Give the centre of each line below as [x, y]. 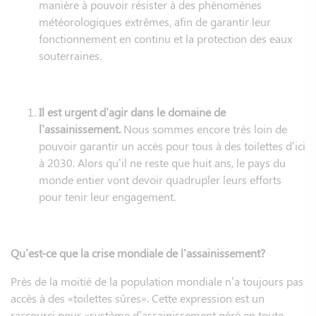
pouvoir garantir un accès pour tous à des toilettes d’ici [172, 145]
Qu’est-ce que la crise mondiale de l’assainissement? [138, 253]
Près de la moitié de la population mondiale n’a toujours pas [157, 281]
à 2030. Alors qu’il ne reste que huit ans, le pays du [162, 162]
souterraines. [70, 55]
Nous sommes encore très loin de [205, 128]
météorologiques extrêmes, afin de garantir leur [155, 21]
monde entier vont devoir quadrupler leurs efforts [160, 179]
